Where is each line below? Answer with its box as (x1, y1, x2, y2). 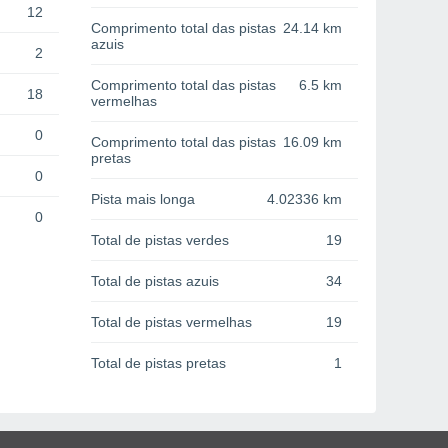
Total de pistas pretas (91, 355, 226, 372)
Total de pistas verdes (91, 232, 229, 249)
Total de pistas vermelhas (91, 314, 252, 331)
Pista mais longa (91, 191, 195, 208)
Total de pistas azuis (91, 273, 219, 290)
